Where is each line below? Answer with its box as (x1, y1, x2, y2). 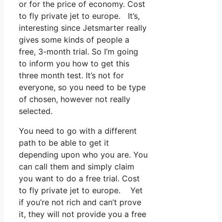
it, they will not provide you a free (19, 209, 146, 219)
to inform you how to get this (19, 58, 129, 68)
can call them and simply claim (19, 161, 134, 171)
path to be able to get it (19, 137, 109, 148)
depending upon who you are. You (19, 149, 148, 160)
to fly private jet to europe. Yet (19, 185, 143, 195)
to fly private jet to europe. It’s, (19, 10, 140, 21)
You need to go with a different (19, 125, 137, 136)
